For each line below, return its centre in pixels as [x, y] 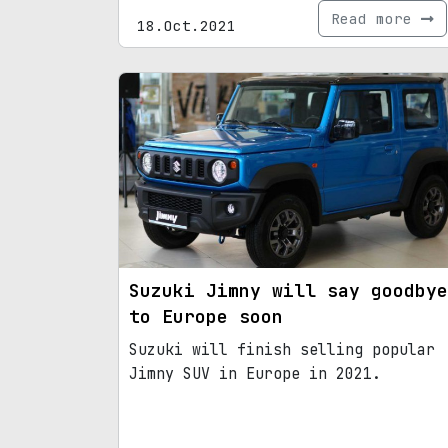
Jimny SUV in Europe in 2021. [255, 373]
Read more [376, 19]
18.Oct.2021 [186, 26]
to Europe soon [206, 316]
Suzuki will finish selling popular [282, 349]
